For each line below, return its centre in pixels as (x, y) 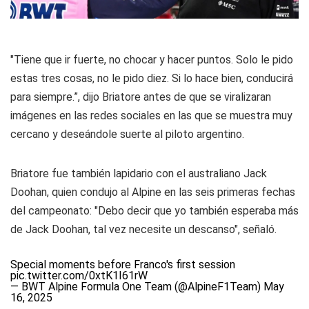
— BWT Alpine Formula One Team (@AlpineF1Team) (137, 287)
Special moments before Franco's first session (123, 265)
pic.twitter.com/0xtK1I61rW (79, 276)
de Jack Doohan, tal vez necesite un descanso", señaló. (143, 230)
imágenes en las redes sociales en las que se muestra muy (151, 116)
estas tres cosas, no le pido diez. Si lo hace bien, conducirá (152, 79)
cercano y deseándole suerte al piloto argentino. (127, 134)
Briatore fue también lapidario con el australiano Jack (139, 174)
